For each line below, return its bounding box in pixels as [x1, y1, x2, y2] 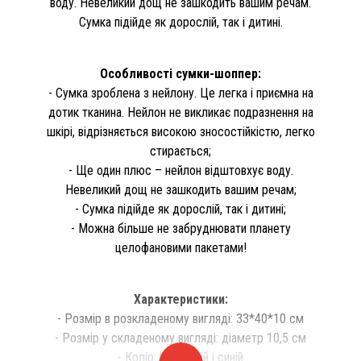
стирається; [150, 143, 211, 159]
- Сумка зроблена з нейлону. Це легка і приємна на [48, 85, 313, 101]
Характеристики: [133, 292, 228, 307]
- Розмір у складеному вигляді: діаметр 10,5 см [55, 330, 306, 346]
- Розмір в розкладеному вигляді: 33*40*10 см [57, 311, 304, 326]
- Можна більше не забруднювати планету [70, 221, 291, 236]
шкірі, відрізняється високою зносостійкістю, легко [46, 124, 315, 139]
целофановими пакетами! [114, 240, 247, 255]
